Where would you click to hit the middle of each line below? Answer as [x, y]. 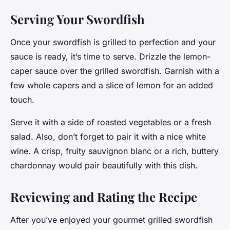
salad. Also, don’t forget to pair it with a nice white [108, 137]
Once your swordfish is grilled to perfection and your [113, 42]
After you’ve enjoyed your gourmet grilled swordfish [111, 220]
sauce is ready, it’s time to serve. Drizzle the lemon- [110, 57]
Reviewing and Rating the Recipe [104, 197]
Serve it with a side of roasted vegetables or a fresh [111, 122]
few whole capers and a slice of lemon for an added [112, 85]
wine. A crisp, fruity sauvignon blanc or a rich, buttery [114, 151]
